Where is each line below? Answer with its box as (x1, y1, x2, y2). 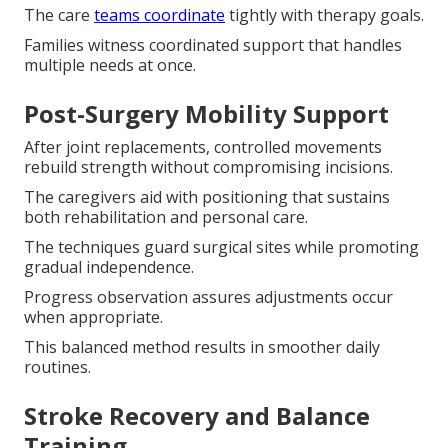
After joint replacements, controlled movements (24, 135, 382, 158)
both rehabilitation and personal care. (24, 205, 308, 228)
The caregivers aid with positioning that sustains (24, 185, 390, 208)
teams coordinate (94, 3, 225, 26)
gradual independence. (24, 255, 194, 278)
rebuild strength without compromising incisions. (24, 155, 393, 178)
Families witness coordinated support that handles (24, 33, 402, 56)
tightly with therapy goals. (225, 3, 424, 26)
